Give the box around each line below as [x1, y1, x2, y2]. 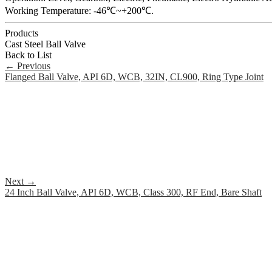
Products [5, 28, 38, 39]
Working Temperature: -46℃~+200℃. [5, 5, 154, 16]
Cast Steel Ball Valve [5, 39, 86, 50]
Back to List [5, 50, 52, 61]
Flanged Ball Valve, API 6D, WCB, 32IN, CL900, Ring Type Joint [5, 72, 263, 83]
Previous [15, 61, 50, 72]
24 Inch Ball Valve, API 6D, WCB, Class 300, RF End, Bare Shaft [5, 187, 262, 198]
